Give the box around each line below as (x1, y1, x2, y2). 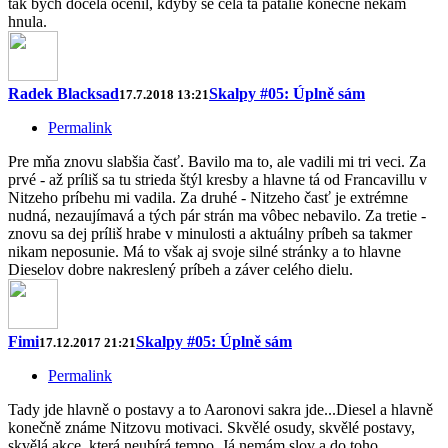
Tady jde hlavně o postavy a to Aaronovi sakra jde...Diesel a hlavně (8, 401, 433, 419)
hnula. (8, 13, 47, 31)
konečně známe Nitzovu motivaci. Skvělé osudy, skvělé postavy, (8, 419, 415, 437)
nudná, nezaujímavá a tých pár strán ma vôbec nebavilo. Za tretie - (8, 207, 426, 225)
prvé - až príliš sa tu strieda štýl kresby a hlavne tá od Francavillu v (8, 171, 427, 189)
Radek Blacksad (8, 85, 119, 103)
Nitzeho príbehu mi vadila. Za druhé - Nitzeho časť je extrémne (8, 189, 408, 207)
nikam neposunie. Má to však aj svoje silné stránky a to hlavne (8, 243, 401, 261)
